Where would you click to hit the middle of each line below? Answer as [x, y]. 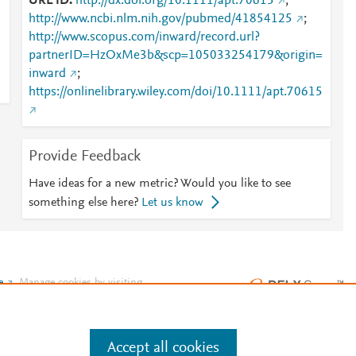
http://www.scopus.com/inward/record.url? [144, 37]
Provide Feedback [84, 157]
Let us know [172, 203]
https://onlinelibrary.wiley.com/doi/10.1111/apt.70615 [175, 92]
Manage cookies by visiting [81, 283]
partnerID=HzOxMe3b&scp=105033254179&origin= [175, 56]
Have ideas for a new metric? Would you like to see [159, 184]
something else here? [83, 203]
